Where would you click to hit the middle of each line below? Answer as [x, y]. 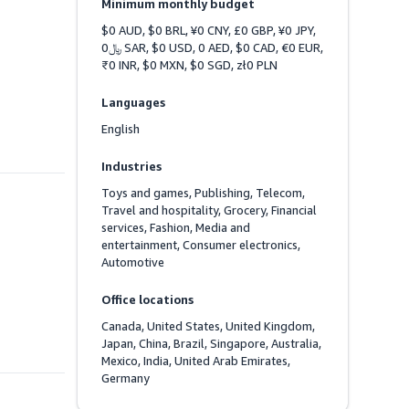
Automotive [133, 262]
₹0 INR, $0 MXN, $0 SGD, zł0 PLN [190, 65]
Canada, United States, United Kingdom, [209, 326]
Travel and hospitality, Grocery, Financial [210, 210]
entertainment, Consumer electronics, [201, 245]
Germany [126, 378]
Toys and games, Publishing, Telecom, [204, 193]
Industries [132, 167]
